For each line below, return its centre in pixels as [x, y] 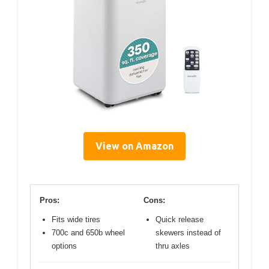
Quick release [180, 219]
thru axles [173, 246]
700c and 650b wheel [88, 232]
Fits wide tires [76, 219]
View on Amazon [134, 146]
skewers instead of [188, 232]
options [64, 246]
